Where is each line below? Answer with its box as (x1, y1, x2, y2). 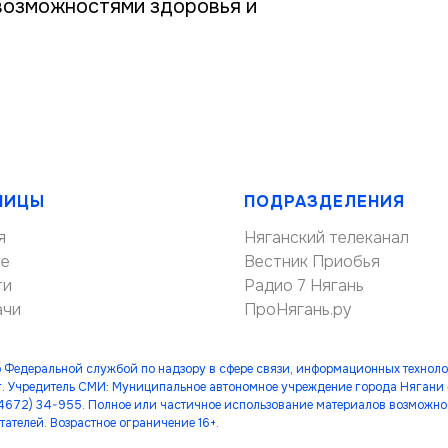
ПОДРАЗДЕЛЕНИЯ (244, 191, 405, 212)
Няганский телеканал (244, 227, 409, 248)
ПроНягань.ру (244, 299, 352, 320)
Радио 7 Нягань (244, 275, 364, 296)
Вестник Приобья (244, 251, 380, 272)
